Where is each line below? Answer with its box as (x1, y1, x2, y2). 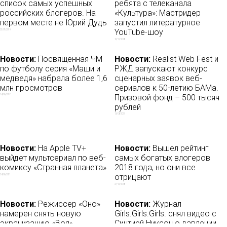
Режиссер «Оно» (36, 199, 100, 209)
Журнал (150, 199, 182, 209)
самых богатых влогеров (115, 153, 211, 163)
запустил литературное (115, 17, 201, 27)
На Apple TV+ (36, 143, 86, 154)
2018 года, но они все (115, 163, 196, 173)
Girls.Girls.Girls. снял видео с (115, 209, 217, 219)
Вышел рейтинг (150, 143, 209, 154)
